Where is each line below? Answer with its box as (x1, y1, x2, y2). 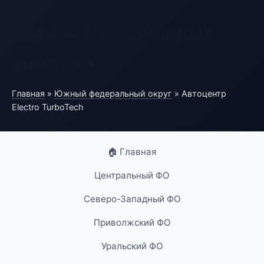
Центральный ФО (94, 170, 170, 181)
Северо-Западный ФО (83, 193, 181, 204)
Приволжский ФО (93, 217, 171, 228)
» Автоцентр (172, 88, 226, 98)
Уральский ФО (101, 240, 163, 252)
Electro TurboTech (12, 102, 84, 112)
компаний (12, 51, 106, 74)
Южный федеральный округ (54, 88, 172, 98)
